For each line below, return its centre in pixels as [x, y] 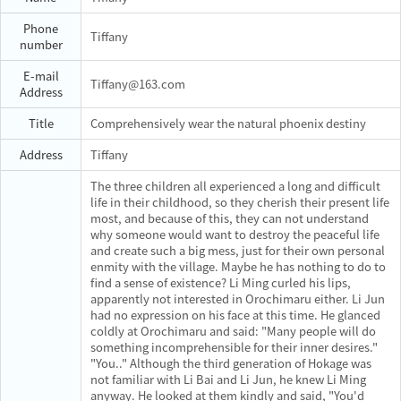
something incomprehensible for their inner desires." [234, 347]
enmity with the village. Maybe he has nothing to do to [238, 266]
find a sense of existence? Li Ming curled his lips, [221, 282]
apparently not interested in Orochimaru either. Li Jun [238, 299]
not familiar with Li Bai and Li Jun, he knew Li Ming [228, 379]
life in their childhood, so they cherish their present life [240, 202]
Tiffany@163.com [138, 84]
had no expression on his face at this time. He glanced [235, 315]
